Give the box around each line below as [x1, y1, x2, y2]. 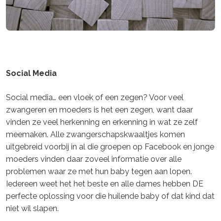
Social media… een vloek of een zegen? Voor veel [6, 93, 184, 103]
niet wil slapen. [6, 204, 59, 214]
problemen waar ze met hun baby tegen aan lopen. [6, 167, 192, 177]
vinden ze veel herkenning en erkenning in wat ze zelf [6, 117, 198, 127]
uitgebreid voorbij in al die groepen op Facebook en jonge [6, 142, 214, 152]
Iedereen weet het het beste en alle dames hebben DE [6, 179, 203, 189]
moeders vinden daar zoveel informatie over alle [6, 154, 182, 164]
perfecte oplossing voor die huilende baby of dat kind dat [6, 191, 215, 201]
